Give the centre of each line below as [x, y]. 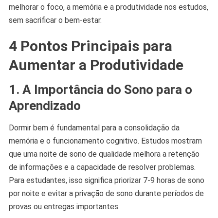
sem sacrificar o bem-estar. [55, 20]
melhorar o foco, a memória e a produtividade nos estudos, [108, 7]
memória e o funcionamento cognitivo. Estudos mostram [105, 141]
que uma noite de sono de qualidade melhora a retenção [104, 154]
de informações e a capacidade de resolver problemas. [102, 167]
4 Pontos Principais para [90, 46]
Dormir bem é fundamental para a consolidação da [94, 127]
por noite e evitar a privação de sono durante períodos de [106, 193]
